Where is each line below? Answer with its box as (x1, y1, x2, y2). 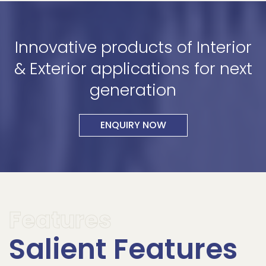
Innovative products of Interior (14, 36, 252, 58)
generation (90, 78, 176, 101)
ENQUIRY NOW (100, 118, 166, 132)
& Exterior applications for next (14, 57, 252, 80)
